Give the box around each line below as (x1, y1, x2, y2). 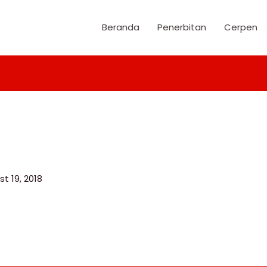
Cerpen (224, 21, 257, 34)
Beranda (102, 21, 139, 34)
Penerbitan (157, 21, 206, 34)
